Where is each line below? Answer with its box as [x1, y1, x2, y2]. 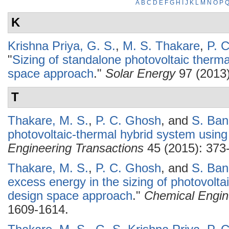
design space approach [8, 189, 132, 202]
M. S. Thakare [123, 39, 200, 53]
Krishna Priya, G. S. [8, 39, 116, 53]
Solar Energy [105, 67, 175, 80]
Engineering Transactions [8, 142, 144, 155]
